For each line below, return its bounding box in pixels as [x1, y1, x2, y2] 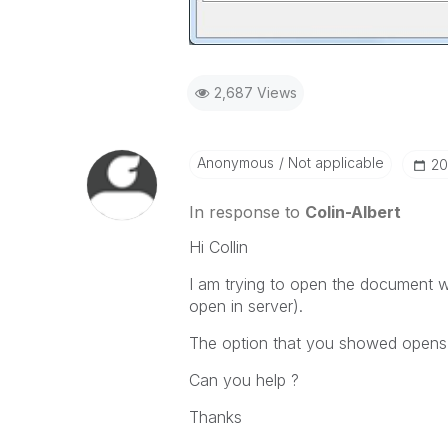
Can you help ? [188, 370, 299, 390]
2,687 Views [213, 84, 297, 101]
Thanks [188, 407, 242, 427]
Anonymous [196, 154, 274, 171]
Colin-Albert [304, 202, 401, 222]
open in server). [188, 296, 303, 316]
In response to [188, 202, 305, 222]
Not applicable [283, 154, 384, 171]
